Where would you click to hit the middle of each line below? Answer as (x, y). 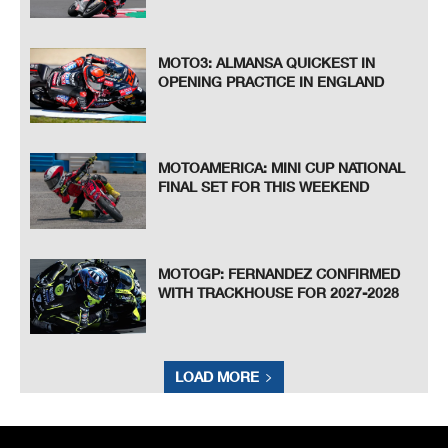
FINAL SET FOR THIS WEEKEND (264, 187)
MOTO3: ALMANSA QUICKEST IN (267, 62)
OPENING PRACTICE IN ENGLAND (271, 81)
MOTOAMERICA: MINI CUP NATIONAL (282, 168)
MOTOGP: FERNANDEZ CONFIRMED (279, 273)
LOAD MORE (217, 377)
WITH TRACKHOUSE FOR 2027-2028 (279, 292)
